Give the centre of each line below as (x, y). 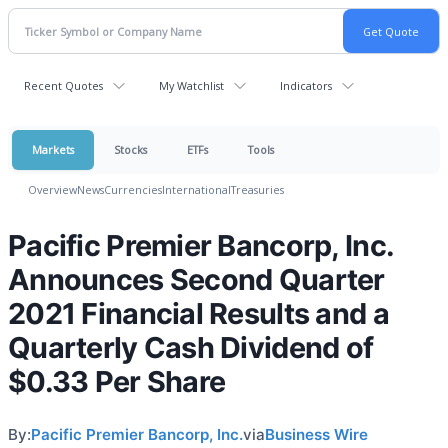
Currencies (133, 189)
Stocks (130, 149)
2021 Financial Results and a (198, 313)
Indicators (306, 85)
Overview (52, 189)
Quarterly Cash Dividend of (191, 347)
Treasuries (257, 189)
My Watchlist (191, 85)
